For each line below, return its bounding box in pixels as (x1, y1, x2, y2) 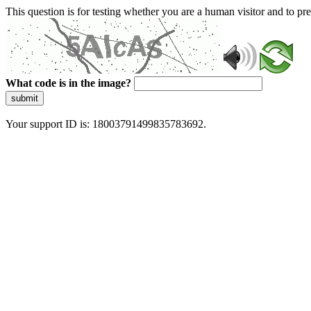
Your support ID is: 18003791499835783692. (6, 118, 206, 130)
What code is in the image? (6, 77, 131, 89)
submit (11, 93, 38, 103)
